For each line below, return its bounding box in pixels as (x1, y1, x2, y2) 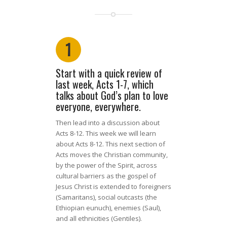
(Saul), (142, 203, 161, 213)
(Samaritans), (55, 193, 96, 202)
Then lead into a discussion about (55, 118, 160, 128)
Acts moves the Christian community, (55, 150, 168, 160)
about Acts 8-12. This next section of (55, 139, 165, 149)
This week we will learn (85, 129, 156, 138)
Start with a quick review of (55, 65, 162, 81)
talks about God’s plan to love (55, 88, 168, 103)
